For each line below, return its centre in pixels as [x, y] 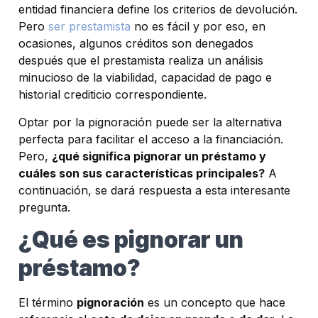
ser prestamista [89, 27]
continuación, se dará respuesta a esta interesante [154, 190]
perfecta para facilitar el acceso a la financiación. [151, 139]
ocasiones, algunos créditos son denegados [136, 44]
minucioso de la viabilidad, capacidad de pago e [145, 78]
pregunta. [44, 207]
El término [48, 303]
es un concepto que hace [215, 303]
